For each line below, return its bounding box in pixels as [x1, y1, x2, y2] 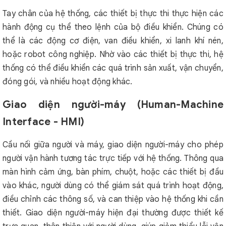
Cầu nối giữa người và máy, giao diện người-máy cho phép [3, 140, 223, 150]
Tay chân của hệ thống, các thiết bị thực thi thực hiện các [3, 9, 223, 19]
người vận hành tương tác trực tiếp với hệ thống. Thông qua [3, 153, 223, 163]
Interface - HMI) [3, 116, 84, 128]
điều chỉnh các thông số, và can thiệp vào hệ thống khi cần [3, 194, 223, 204]
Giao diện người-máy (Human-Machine [3, 98, 223, 111]
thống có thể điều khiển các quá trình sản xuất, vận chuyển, [3, 63, 223, 73]
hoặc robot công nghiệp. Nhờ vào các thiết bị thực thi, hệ [3, 49, 223, 60]
